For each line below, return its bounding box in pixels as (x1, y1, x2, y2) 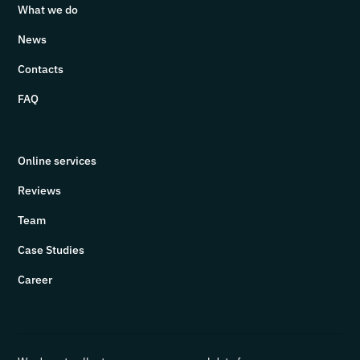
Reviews (18, 183, 62, 198)
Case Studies (18, 243, 85, 258)
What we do (18, 2, 79, 18)
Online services (18, 153, 97, 169)
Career (18, 272, 53, 288)
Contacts (18, 62, 64, 77)
